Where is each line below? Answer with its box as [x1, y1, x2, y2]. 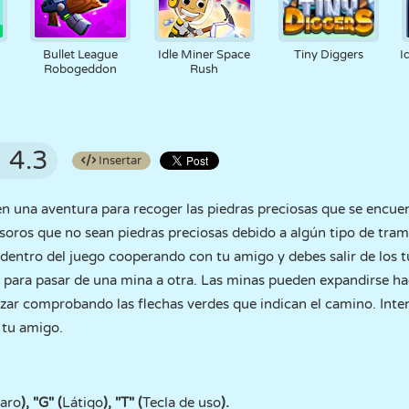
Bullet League [43, 47, 119, 62]
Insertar [96, 153, 142, 168]
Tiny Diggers [293, 47, 363, 62]
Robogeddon [44, 62, 118, 77]
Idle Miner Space [158, 47, 251, 62]
